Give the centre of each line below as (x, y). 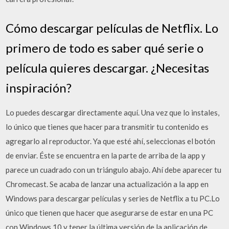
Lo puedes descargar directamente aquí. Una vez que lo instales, (113, 112)
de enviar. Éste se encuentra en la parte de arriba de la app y (106, 155)
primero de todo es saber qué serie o (105, 48)
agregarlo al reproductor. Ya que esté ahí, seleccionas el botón (111, 141)
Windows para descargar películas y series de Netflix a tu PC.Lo (113, 198)
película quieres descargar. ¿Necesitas (108, 67)
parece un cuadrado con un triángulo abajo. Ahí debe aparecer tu (114, 169)
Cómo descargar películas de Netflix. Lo (112, 28)
